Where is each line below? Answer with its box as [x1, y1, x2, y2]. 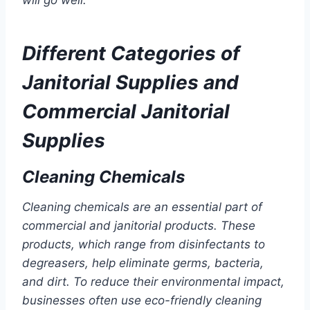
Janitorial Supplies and [22, 71, 239, 95]
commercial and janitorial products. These [22, 219, 255, 233]
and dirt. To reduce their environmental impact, [22, 275, 284, 289]
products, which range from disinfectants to [22, 237, 265, 252]
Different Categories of [22, 42, 240, 66]
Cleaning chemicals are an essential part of [22, 200, 262, 215]
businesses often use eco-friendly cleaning [22, 293, 262, 308]
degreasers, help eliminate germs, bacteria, [22, 256, 264, 271]
